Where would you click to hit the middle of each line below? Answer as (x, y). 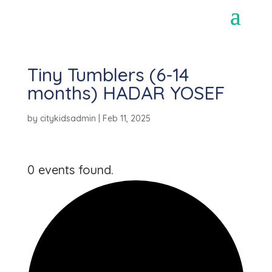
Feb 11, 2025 (126, 118)
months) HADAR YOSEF (126, 93)
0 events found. (70, 170)
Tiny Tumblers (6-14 (108, 75)
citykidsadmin (68, 118)
